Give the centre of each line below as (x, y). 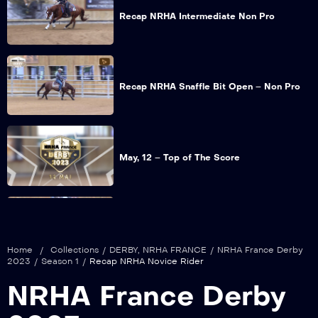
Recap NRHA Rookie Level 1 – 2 (190, 298)
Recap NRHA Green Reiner (179, 228)
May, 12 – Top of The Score (180, 157)
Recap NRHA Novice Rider (147, 261)
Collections (75, 250)
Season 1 (60, 261)
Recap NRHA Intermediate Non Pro (197, 16)
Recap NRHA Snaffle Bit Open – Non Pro (210, 87)
